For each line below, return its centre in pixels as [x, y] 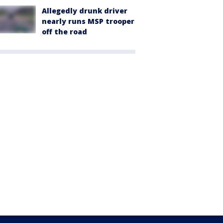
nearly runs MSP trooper [88, 21]
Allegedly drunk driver [85, 11]
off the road [64, 32]
